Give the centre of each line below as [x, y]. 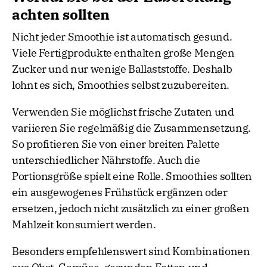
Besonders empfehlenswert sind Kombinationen [131, 252]
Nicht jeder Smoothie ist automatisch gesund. [122, 37]
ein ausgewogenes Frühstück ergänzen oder [120, 193]
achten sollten [61, 15]
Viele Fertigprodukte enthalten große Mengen [123, 53]
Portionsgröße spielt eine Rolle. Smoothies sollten [132, 176]
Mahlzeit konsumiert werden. [84, 225]
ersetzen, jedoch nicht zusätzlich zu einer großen [131, 209]
